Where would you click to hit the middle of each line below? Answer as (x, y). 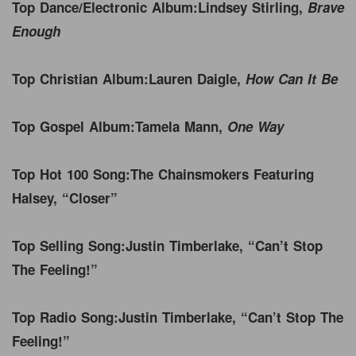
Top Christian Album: (80, 78)
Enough (36, 31)
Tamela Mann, (181, 126)
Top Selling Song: (69, 245)
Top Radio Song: (65, 317)
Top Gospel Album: (74, 126)
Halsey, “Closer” (67, 197)
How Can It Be (292, 78)
